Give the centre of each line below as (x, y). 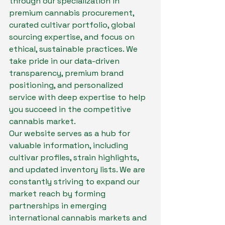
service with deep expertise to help (78, 97)
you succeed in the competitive (71, 109)
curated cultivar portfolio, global (73, 25)
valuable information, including (70, 146)
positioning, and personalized (67, 85)
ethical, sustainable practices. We (74, 49)
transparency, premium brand (67, 73)
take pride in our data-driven (65, 61)
